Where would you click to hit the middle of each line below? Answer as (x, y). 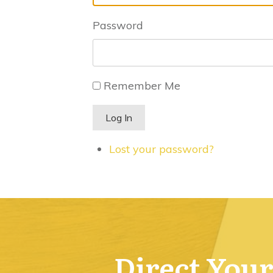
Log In (119, 118)
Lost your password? (161, 149)
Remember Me (142, 86)
